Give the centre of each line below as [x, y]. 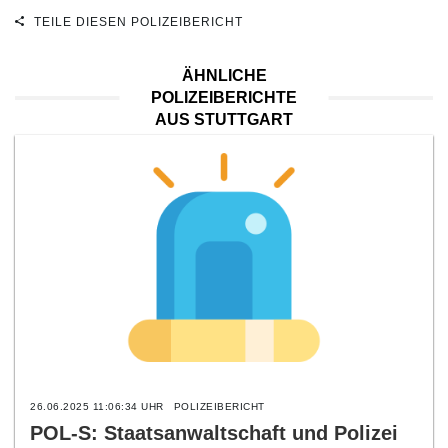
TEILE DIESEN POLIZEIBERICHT [136, 22]
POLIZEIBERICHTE [224, 97]
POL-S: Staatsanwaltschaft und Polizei [214, 433]
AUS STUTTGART [224, 119]
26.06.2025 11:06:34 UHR [97, 406]
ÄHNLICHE [224, 75]
